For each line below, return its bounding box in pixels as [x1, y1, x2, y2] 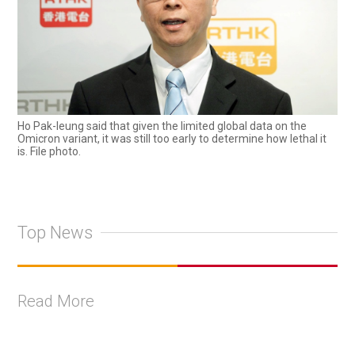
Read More [17, 292, 94, 311]
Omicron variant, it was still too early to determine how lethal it [17, 132, 326, 146]
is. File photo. [17, 145, 81, 158]
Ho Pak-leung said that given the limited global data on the [17, 120, 307, 133]
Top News [17, 222, 93, 242]
